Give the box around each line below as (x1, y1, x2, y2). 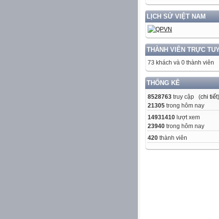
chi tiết (200, 93, 218, 101)
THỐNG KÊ (147, 79, 180, 87)
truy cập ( (172, 93, 200, 101)
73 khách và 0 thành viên (148, 59, 214, 66)
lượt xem (175, 114, 200, 121)
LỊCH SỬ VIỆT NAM (147, 13, 206, 21)
